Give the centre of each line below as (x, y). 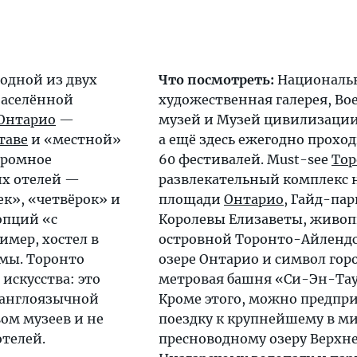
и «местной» (75, 140)
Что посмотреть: (216, 80)
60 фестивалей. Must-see (245, 160)
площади (191, 200)
